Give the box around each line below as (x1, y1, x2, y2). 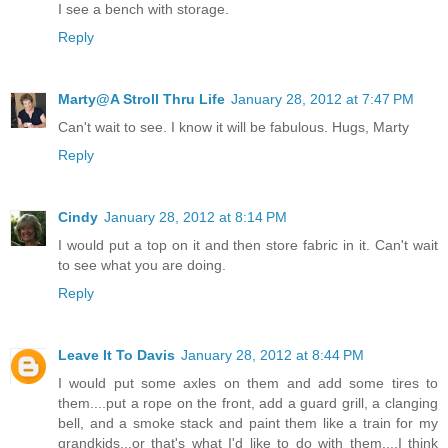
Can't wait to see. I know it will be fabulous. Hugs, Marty (58, 119, 409, 136)
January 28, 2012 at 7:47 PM (231, 91, 414, 108)
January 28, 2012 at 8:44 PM (181, 347, 364, 364)
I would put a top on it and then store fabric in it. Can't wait (58, 237, 438, 254)
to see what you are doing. (58, 257, 226, 274)
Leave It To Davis (58, 347, 175, 364)
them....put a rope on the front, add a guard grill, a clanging (58, 395, 438, 412)
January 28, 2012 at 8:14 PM (104, 209, 287, 226)
